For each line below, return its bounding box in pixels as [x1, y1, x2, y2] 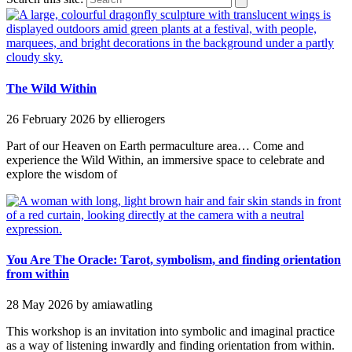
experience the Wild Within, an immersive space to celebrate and [6, 152, 324, 167]
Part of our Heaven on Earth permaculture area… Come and [6, 138, 304, 152]
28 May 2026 [6, 298, 73, 312]
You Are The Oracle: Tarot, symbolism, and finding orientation [6, 253, 341, 267]
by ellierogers [95, 112, 165, 126]
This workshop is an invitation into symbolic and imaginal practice [6, 324, 335, 339]
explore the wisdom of [6, 167, 117, 181]
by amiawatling [73, 298, 152, 312]
